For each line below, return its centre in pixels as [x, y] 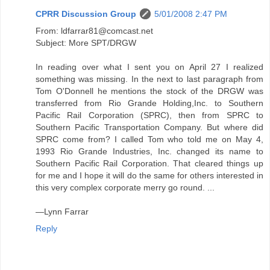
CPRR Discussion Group [86, 14]
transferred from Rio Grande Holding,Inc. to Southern [149, 103]
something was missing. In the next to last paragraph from [149, 79]
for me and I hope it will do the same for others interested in [149, 175]
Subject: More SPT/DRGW [86, 42]
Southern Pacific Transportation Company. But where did [149, 127]
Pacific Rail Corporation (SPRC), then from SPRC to [149, 115]
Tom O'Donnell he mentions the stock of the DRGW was [149, 91]
